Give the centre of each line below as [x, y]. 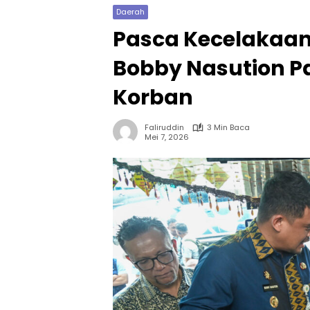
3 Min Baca [228, 127]
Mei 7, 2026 [167, 137]
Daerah [130, 12]
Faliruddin [164, 127]
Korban [153, 98]
